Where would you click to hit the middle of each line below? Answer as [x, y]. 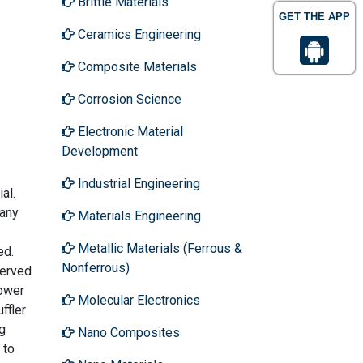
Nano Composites [127, 332]
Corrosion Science [128, 99]
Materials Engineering [138, 216]
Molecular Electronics [137, 300]
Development [100, 151]
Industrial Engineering [137, 183]
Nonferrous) [96, 267]
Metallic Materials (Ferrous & [158, 248]
